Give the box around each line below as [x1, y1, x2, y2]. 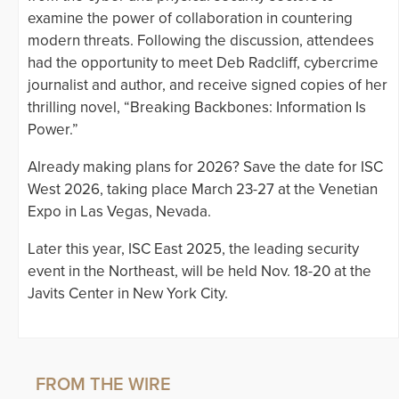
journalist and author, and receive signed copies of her [28, 75, 387, 94]
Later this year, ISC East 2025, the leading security [28, 239, 359, 258]
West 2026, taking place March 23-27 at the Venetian [28, 179, 378, 199]
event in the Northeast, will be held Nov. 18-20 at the [28, 261, 371, 281]
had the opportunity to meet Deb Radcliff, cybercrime [28, 53, 379, 72]
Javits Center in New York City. [28, 283, 228, 303]
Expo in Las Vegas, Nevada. [28, 201, 211, 221]
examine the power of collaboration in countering [28, 8, 353, 28]
